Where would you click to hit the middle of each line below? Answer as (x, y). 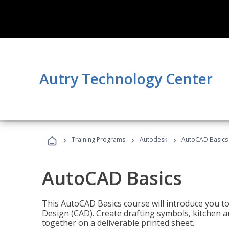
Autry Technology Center (126, 79)
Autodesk (153, 139)
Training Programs (98, 139)
